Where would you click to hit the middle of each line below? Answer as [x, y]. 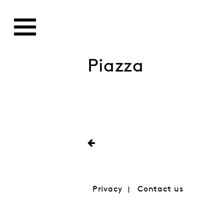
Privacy [107, 189]
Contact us [160, 189]
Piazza [115, 66]
